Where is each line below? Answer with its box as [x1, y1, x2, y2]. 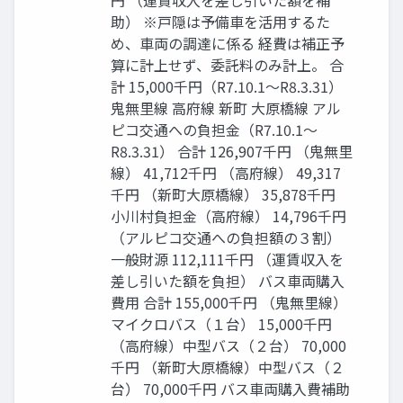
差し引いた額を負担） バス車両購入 [111, 270, 345, 292]
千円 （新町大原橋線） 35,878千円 [111, 184, 336, 206]
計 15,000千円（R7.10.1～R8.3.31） [111, 76, 343, 98]
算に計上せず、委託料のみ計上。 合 [111, 54, 344, 76]
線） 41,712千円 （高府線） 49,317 [111, 162, 341, 184]
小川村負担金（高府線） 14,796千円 [111, 205, 346, 228]
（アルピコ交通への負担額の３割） [111, 227, 341, 249]
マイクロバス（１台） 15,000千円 [111, 313, 332, 336]
